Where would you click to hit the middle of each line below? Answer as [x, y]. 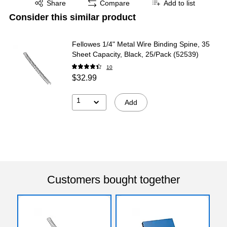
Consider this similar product [72, 17]
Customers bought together [113, 179]
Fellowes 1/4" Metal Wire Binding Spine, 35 [141, 44]
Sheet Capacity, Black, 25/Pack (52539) [135, 54]
